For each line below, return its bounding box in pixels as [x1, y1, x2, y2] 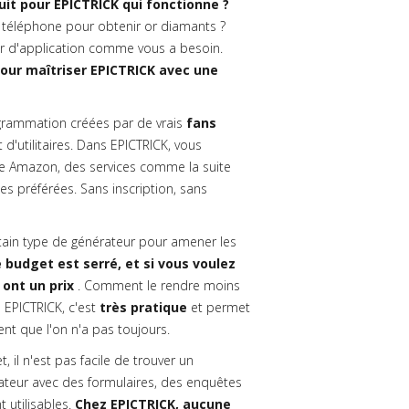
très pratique [100, 299, 187, 316]
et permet [187, 299, 250, 316]
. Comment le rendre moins [74, 277, 240, 294]
